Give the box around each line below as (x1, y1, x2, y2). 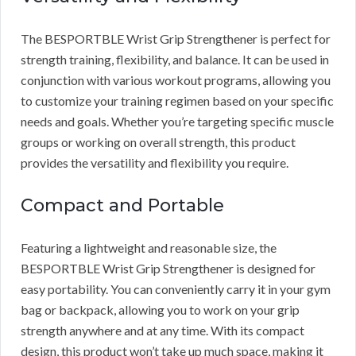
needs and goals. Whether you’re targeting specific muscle (21, 114, 334, 130)
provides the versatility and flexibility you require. (21, 155, 288, 171)
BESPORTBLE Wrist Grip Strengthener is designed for (21, 261, 315, 277)
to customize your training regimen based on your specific (21, 93, 334, 109)
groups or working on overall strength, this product (21, 134, 296, 150)
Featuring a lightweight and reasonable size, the (21, 240, 277, 256)
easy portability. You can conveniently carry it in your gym (21, 281, 331, 297)
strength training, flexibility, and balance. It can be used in (21, 52, 329, 68)
